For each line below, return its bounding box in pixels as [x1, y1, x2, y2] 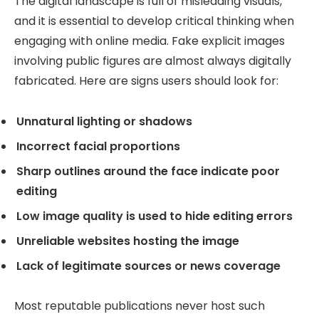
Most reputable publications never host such [14, 298, 265, 315]
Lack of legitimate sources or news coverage [16, 257, 281, 274]
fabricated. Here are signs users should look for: [14, 72, 278, 89]
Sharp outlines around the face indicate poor [16, 162, 280, 179]
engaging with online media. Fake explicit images [14, 32, 285, 49]
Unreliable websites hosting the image [16, 232, 239, 249]
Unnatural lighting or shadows [16, 113, 192, 130]
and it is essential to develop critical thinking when [14, 12, 294, 29]
